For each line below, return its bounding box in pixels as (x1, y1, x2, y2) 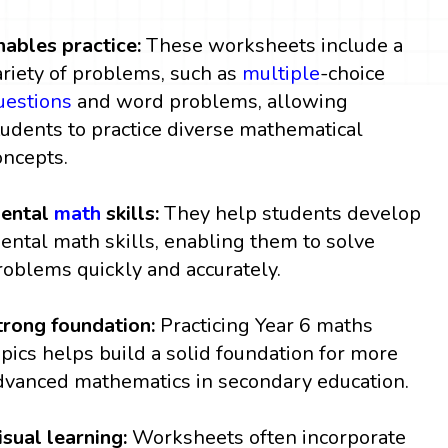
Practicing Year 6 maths (155, 311, 374, 339)
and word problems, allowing (72, 87, 349, 115)
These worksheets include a (146, 31, 404, 59)
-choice (320, 59, 386, 87)
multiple (242, 59, 321, 87)
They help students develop (159, 199, 422, 227)
